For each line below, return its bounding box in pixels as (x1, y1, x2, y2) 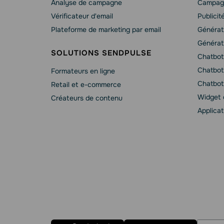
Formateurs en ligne (51, 66, 115, 75)
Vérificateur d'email (51, 11, 113, 20)
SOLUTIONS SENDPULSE (51, 48, 151, 58)
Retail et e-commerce (51, 80, 121, 89)
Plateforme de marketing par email (51, 25, 161, 34)
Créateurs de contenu (51, 93, 122, 102)
